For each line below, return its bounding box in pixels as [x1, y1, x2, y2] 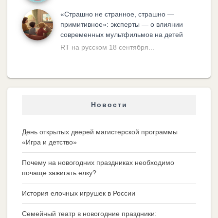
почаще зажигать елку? [22, 168, 96, 177]
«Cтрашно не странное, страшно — [60, 10, 174, 18]
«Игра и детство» [22, 138, 77, 146]
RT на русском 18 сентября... [60, 43, 154, 51]
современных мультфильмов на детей [60, 30, 183, 38]
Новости [91, 100, 127, 109]
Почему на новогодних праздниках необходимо [22, 158, 174, 166]
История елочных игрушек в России [22, 189, 135, 197]
